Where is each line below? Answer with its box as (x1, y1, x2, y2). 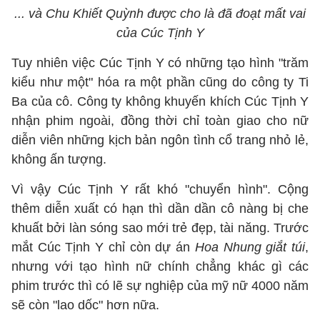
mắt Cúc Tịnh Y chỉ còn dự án (11, 240, 195, 254)
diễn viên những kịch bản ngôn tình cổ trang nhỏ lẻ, (11, 133, 309, 147)
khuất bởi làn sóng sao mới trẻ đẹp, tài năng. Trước (11, 221, 309, 235)
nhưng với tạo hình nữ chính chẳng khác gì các (11, 259, 309, 274)
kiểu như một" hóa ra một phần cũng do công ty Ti (11, 75, 309, 89)
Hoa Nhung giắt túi (194, 240, 306, 254)
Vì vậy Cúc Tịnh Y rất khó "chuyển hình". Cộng (11, 182, 309, 196)
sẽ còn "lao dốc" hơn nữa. (11, 298, 159, 312)
